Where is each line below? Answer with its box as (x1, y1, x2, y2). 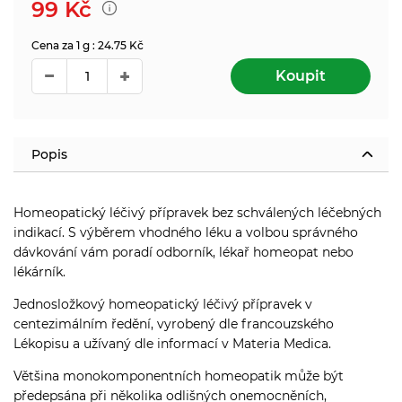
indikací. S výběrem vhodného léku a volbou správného (13, 223, 358, 240)
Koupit (275, 66, 326, 84)
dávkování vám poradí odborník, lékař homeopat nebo (13, 243, 354, 260)
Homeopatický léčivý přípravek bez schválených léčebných (13, 204, 381, 221)
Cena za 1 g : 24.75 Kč (31, 38, 144, 52)
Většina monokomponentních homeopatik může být (13, 367, 344, 384)
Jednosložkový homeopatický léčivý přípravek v (13, 295, 312, 312)
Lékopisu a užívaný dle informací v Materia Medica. (13, 335, 331, 352)
